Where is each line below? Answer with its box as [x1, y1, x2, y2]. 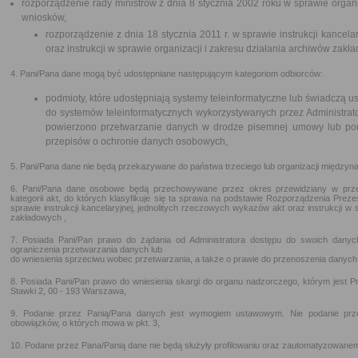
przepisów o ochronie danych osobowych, [46, 136, 228, 147]
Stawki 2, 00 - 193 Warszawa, [10, 286, 126, 296]
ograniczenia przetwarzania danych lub [10, 245, 162, 254]
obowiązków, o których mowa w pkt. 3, [10, 318, 160, 328]
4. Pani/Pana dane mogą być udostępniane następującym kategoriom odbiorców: [10, 69, 323, 78]
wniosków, [22, 12, 66, 23]
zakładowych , [10, 213, 66, 222]
